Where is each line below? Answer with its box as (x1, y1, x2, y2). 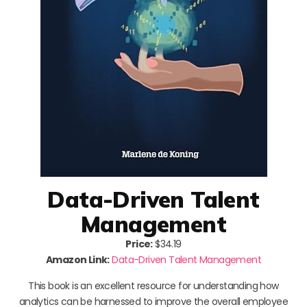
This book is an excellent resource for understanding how (28, 278, 279, 293)
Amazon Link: (46, 252, 110, 267)
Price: (125, 236, 153, 251)
